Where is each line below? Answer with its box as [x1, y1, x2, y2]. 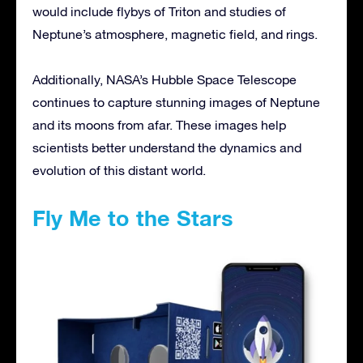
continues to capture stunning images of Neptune [32, 94, 320, 109]
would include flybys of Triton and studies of [32, 3, 286, 19]
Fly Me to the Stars [32, 204, 233, 231]
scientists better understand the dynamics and [32, 139, 301, 155]
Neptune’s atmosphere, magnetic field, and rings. [32, 26, 318, 41]
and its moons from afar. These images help [32, 117, 286, 132]
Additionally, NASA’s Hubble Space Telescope [32, 71, 297, 87]
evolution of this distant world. [32, 162, 206, 177]
